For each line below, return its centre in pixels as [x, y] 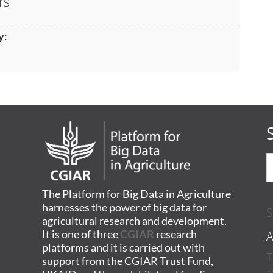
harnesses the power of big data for [124, 207]
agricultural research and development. [134, 221]
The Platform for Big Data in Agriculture [136, 194]
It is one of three [81, 234]
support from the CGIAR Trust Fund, [127, 261]
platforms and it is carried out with [123, 247]
